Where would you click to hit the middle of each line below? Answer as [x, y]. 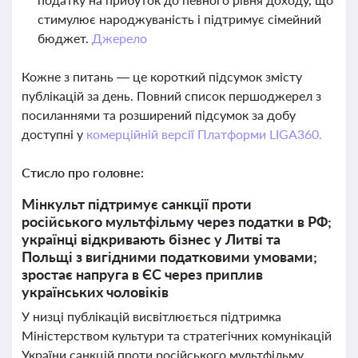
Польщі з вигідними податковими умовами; [169, 257]
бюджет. [65, 38]
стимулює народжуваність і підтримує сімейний [179, 19]
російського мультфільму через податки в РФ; [177, 221]
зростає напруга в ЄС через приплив [142, 274]
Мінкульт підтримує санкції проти [137, 204]
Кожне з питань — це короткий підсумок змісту [162, 76]
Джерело [119, 38]
